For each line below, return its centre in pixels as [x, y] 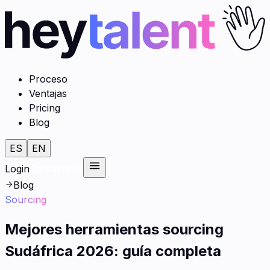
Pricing [45, 108]
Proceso [48, 79]
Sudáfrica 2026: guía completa [113, 251]
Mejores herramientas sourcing [114, 229]
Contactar [52, 168]
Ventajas [48, 93]
